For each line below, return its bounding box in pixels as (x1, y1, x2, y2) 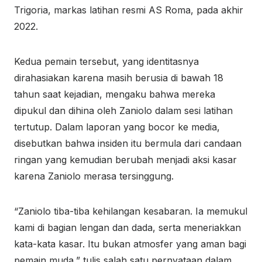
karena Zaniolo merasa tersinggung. (14, 170, 174, 182)
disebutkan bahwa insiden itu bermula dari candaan (14, 137, 242, 149)
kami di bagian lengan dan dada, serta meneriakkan (14, 222, 241, 233)
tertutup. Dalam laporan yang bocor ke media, (14, 121, 220, 133)
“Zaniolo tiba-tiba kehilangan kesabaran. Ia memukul (14, 205, 247, 217)
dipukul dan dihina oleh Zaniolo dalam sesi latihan (14, 105, 233, 116)
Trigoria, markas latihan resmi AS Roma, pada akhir (14, 4, 243, 16)
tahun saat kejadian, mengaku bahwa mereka (14, 88, 215, 100)
